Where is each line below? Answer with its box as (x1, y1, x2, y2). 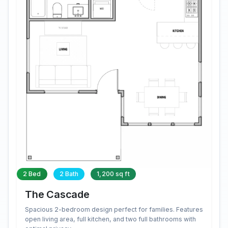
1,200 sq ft (97, 170, 130, 178)
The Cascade (25, 188, 90, 201)
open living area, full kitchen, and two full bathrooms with (25, 215, 196, 223)
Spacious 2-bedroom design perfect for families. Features (25, 206, 203, 214)
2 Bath (59, 170, 79, 178)
